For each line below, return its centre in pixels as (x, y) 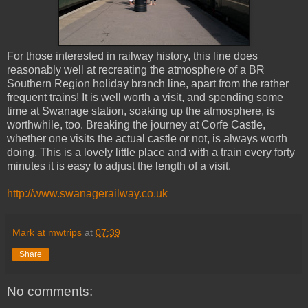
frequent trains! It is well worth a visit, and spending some (145, 97)
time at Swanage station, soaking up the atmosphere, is (141, 111)
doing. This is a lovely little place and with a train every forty (151, 152)
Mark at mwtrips (47, 232)
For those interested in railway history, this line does (132, 56)
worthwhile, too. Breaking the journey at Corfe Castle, (136, 124)
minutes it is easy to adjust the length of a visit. (119, 166)
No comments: (50, 291)
